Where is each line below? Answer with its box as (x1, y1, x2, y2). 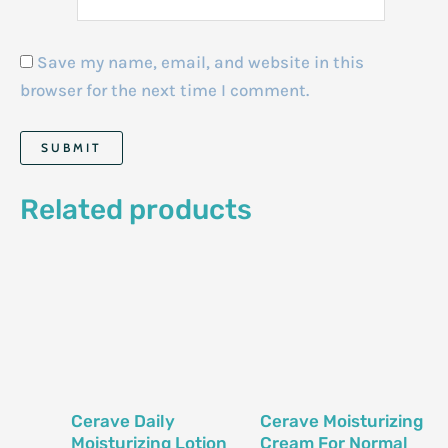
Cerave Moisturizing (259, 411, 423, 432)
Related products (20, 193, 252, 227)
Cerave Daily (71, 411, 175, 432)
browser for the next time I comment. (20, 79, 309, 100)
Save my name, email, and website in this (37, 51, 364, 72)
